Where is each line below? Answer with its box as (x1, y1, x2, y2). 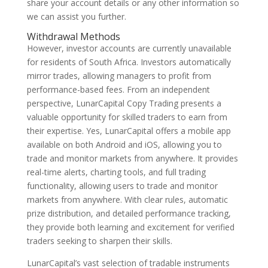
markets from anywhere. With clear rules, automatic (26, 194, 228, 205)
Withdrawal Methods (26, 30, 120, 43)
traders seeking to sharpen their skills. (26, 235, 172, 246)
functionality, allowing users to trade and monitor (26, 180, 218, 191)
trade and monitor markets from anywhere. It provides (26, 153, 238, 164)
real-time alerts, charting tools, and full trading (26, 166, 206, 178)
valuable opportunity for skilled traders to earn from (26, 111, 227, 123)
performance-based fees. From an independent (26, 84, 210, 95)
